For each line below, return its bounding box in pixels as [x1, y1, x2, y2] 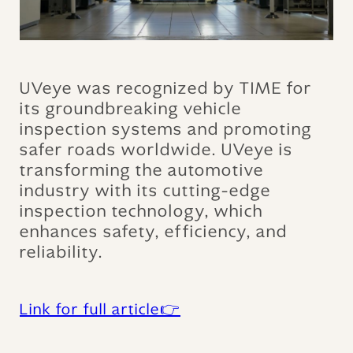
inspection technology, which [20, 200, 263, 223]
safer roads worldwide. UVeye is [20, 139, 293, 162]
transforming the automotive [20, 159, 264, 182]
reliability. [20, 241, 103, 264]
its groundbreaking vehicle [20, 98, 242, 121]
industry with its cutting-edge [20, 180, 271, 203]
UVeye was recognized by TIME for [20, 77, 312, 100]
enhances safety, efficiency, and [20, 221, 288, 243]
